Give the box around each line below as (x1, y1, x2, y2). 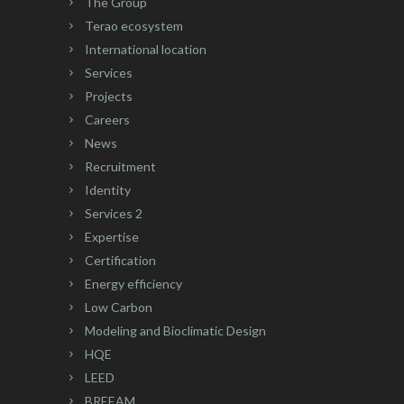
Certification (85, 252, 156, 268)
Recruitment (85, 158, 156, 174)
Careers (85, 111, 130, 127)
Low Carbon (85, 298, 152, 315)
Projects (85, 87, 133, 104)
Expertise (85, 228, 139, 244)
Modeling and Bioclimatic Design (85, 322, 266, 338)
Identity (85, 181, 131, 197)
